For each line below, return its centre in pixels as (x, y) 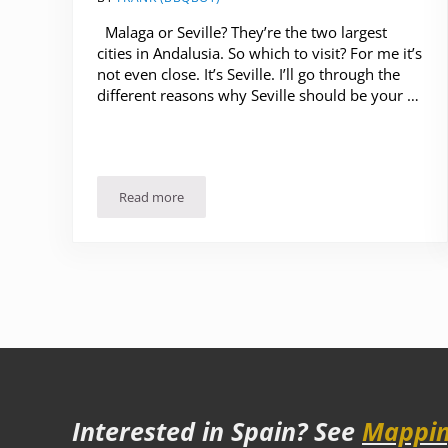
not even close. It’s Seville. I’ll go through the (248, 73)
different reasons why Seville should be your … (258, 94)
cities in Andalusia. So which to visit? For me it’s (259, 52)
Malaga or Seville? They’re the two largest (242, 31)
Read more (151, 196)
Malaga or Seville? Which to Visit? (247, 202)
